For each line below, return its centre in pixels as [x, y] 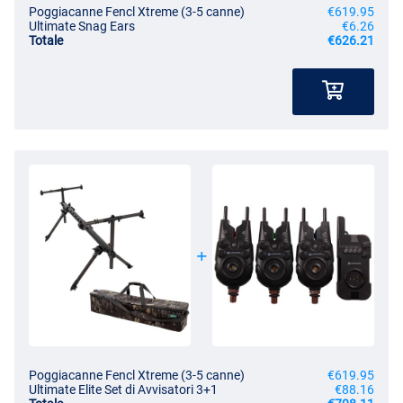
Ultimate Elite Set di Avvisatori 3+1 [123, 389]
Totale [46, 40]
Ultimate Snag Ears [82, 26]
